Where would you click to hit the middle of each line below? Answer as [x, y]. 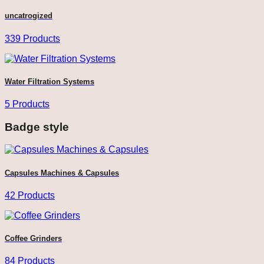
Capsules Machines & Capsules [62, 173]
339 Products [32, 38]
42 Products [30, 195]
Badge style [37, 127]
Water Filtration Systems [49, 81]
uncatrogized [29, 16]
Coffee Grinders [33, 238]
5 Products [27, 104]
